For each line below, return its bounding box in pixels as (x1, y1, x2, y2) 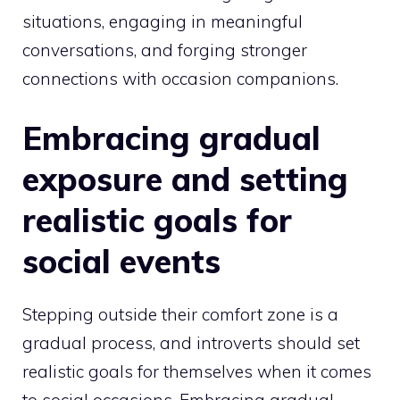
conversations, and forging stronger (22, 38, 307, 61)
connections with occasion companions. (22, 67, 338, 89)
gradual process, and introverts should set (22, 332, 360, 354)
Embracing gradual (22, 118, 321, 159)
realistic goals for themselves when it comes (22, 361, 371, 383)
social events (22, 241, 221, 282)
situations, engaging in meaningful (22, 10, 303, 32)
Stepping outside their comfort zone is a (22, 304, 338, 326)
